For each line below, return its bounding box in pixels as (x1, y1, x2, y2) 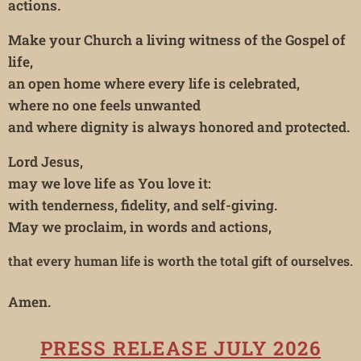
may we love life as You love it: (8, 173, 211, 193)
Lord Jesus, (8, 151, 83, 171)
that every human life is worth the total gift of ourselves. (8, 251, 353, 269)
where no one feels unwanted (8, 95, 201, 114)
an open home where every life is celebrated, (8, 73, 300, 93)
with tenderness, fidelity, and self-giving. (8, 195, 277, 214)
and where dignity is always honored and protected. (8, 117, 350, 136)
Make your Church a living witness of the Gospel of (8, 30, 346, 49)
